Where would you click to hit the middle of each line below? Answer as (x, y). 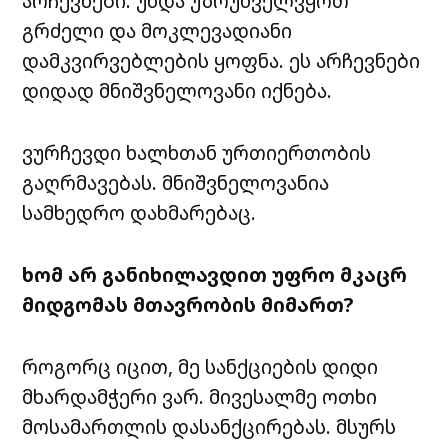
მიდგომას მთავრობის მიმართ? (188, 305)
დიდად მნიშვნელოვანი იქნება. (177, 91)
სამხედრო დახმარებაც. (139, 213)
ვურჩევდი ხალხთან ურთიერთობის (197, 153)
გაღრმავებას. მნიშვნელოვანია (176, 183)
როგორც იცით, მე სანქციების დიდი (200, 367)
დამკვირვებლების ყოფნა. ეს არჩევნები (221, 61)
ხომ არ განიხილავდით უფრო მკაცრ (215, 275)
